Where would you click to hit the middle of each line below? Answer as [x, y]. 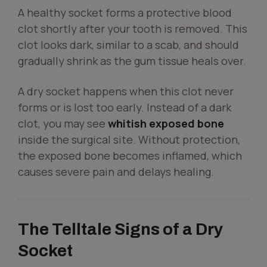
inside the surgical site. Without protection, [129, 139]
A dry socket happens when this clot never [126, 91]
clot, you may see [63, 123]
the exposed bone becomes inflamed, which [130, 156]
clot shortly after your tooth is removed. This [133, 29]
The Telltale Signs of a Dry [120, 229]
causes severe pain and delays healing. [116, 172]
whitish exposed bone [166, 123]
